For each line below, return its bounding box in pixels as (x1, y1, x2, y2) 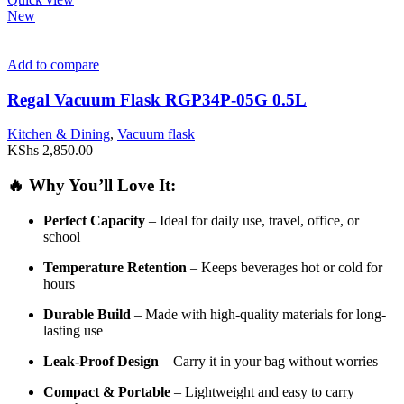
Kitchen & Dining (7, 126, 110, 142)
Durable (43, 306, 97, 322)
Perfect (43, 212, 90, 228)
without (289, 353, 335, 369)
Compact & (43, 383, 118, 399)
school (43, 228, 80, 244)
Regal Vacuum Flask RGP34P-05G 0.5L (7, 89, 307, 109)
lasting (43, 322, 84, 338)
